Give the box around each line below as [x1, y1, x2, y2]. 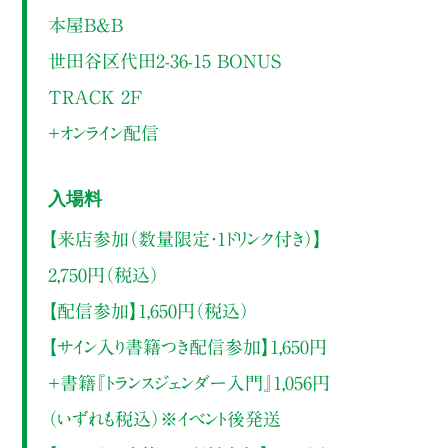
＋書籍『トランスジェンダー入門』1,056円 [47, 374, 330, 393]
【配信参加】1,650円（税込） [47, 302, 249, 321]
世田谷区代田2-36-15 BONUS [47, 51, 281, 70]
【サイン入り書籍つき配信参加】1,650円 [47, 338, 327, 357]
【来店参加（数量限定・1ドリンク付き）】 [47, 230, 322, 249]
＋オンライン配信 [47, 123, 159, 142]
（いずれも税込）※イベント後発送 [47, 410, 281, 429]
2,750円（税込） [47, 266, 159, 285]
